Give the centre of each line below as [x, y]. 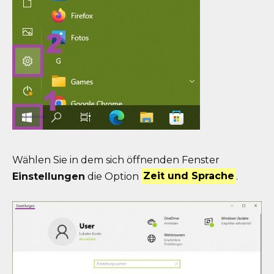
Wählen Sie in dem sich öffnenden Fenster [116, 160]
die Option [113, 176]
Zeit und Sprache [189, 176]
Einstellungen [49, 176]
